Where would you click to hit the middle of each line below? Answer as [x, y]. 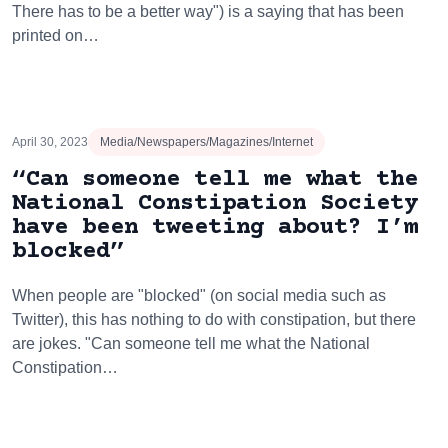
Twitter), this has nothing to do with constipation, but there [214, 319]
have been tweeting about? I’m [215, 227]
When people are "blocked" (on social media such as [199, 295]
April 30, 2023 [50, 142]
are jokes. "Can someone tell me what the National [191, 343]
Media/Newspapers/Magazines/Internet [206, 142]
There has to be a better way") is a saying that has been [208, 11]
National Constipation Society [215, 203]
